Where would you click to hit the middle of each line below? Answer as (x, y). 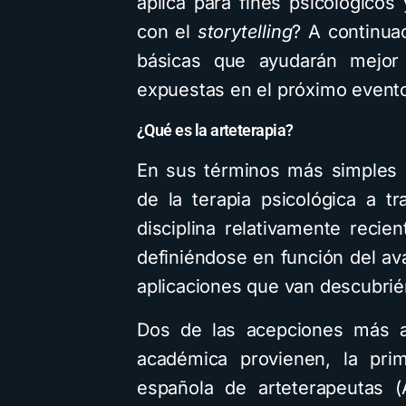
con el (167, 32)
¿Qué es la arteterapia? (215, 130)
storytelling (245, 32)
